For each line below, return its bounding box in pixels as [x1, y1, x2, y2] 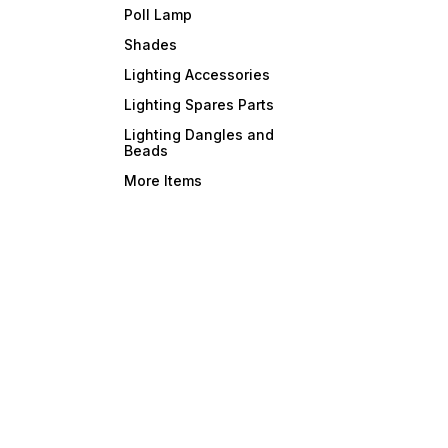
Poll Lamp [124, 6, 193, 24]
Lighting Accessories [124, 66, 271, 84]
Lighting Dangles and [124, 126, 275, 144]
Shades [124, 36, 178, 54]
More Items [124, 172, 203, 190]
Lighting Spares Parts [124, 96, 275, 114]
